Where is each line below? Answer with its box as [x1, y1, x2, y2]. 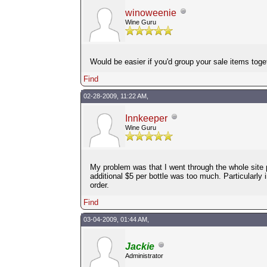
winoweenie [125, 7, 176, 18]
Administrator [125, 252, 163, 259]
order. [89, 180, 109, 190]
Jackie [125, 241, 154, 252]
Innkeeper [125, 113, 167, 123]
